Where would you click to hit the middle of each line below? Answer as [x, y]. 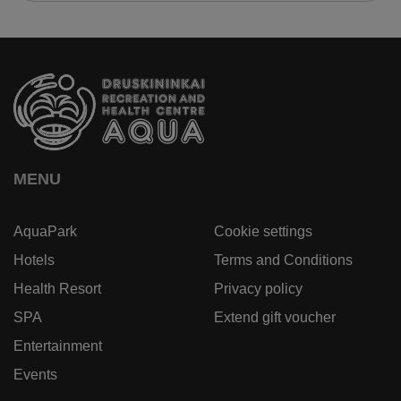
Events [35, 375]
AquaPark [45, 231]
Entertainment [58, 346]
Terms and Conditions [283, 260]
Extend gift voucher [275, 317]
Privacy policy [258, 289]
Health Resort [57, 289]
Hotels [34, 260]
